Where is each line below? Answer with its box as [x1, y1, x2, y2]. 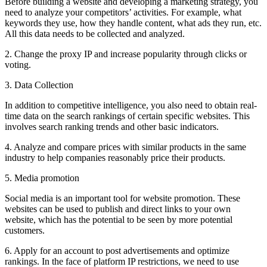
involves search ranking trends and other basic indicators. [5, 121, 219, 132]
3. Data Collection [5, 79, 73, 90]
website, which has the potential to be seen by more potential [5, 214, 232, 225]
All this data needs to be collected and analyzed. [5, 28, 185, 39]
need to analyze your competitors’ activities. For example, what [5, 7, 241, 17]
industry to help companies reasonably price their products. [5, 152, 225, 163]
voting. [5, 59, 31, 70]
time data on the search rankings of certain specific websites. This [5, 110, 250, 121]
